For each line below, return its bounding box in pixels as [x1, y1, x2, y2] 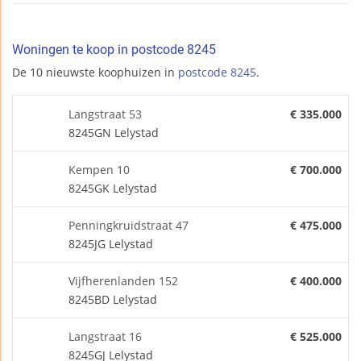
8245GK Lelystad [68, 180, 157, 196]
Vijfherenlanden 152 [68, 272, 178, 288]
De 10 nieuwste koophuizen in [12, 64, 178, 80]
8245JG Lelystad [68, 235, 153, 251]
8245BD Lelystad [68, 291, 157, 307]
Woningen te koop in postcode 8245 [12, 41, 216, 57]
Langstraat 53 [68, 106, 142, 122]
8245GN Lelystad [68, 124, 159, 140]
